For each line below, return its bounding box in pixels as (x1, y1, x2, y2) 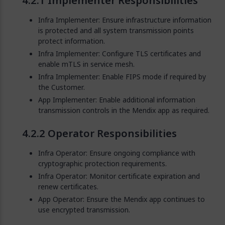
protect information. (38, 36, 105, 46)
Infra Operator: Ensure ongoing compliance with (38, 148, 195, 158)
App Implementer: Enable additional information (38, 94, 195, 105)
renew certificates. (38, 181, 98, 192)
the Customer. (38, 82, 85, 92)
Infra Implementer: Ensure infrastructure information (38, 15, 211, 25)
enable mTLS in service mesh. (38, 59, 135, 69)
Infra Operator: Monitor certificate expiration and (38, 171, 200, 181)
